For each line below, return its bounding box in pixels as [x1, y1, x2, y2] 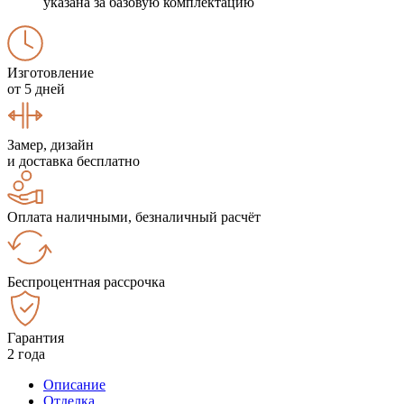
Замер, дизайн [7, 136, 94, 152]
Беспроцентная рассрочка [7, 273, 165, 289]
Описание [43, 376, 106, 392]
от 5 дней [7, 80, 65, 96]
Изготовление [7, 64, 94, 80]
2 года [7, 345, 45, 362]
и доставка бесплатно [7, 152, 140, 169]
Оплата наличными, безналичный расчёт [7, 208, 261, 225]
